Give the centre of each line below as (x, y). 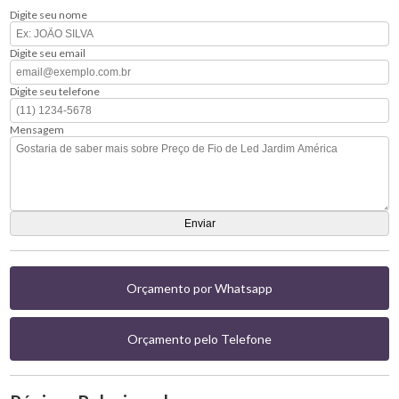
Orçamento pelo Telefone (199, 338)
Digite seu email (48, 53)
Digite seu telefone (55, 91)
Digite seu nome (49, 14)
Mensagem (37, 129)
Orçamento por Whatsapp (199, 288)
